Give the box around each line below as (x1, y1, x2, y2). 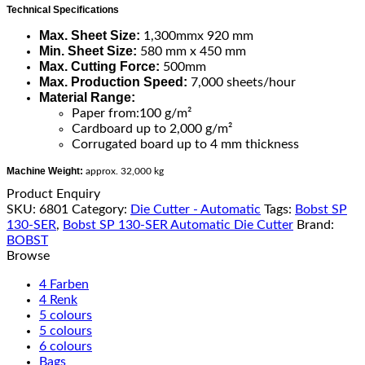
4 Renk (39, 292, 77, 306)
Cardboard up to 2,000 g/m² (72, 121, 232, 135)
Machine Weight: (7, 165, 83, 177)
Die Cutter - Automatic (130, 202, 261, 216)
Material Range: (39, 90, 135, 104)
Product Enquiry (7, 187, 100, 200)
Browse (7, 248, 50, 262)
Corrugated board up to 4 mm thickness (72, 137, 299, 151)
